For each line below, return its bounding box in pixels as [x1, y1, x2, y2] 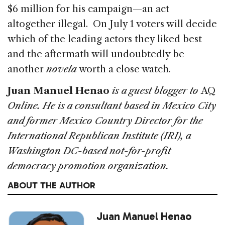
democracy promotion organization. [8, 160, 169, 172]
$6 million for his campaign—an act [8, 3, 169, 15]
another [8, 63, 46, 75]
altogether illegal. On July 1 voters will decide [8, 18, 217, 30]
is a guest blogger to [109, 84, 201, 96]
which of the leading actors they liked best [8, 33, 202, 45]
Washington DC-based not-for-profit [8, 145, 171, 157]
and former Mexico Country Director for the [8, 115, 203, 127]
